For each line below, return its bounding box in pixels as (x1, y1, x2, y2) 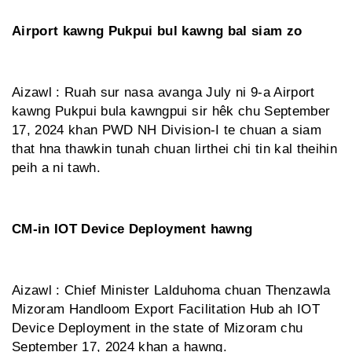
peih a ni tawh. (12, 160, 101, 176)
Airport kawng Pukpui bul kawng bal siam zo (12, 24, 302, 39)
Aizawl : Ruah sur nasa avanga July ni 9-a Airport (12, 85, 315, 101)
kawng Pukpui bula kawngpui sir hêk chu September (12, 104, 331, 119)
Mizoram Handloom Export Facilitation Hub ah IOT (12, 302, 320, 317)
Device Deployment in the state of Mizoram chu (12, 321, 303, 336)
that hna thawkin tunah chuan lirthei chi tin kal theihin (12, 141, 338, 157)
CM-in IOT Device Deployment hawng (12, 222, 253, 237)
